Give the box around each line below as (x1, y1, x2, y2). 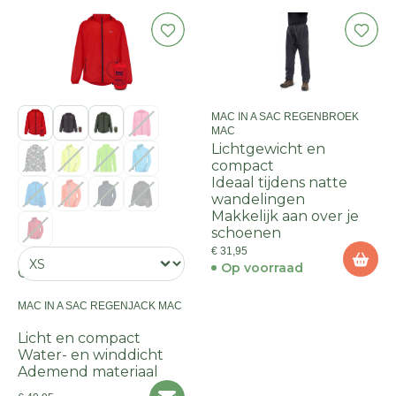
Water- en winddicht (18, 346, 164, 363)
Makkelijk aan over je (211, 208, 359, 225)
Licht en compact (18, 330, 141, 346)
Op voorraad (221, 260, 303, 276)
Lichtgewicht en (211, 141, 325, 157)
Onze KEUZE (18, 264, 110, 281)
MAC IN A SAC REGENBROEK (211, 110, 359, 123)
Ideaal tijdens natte (211, 174, 347, 191)
